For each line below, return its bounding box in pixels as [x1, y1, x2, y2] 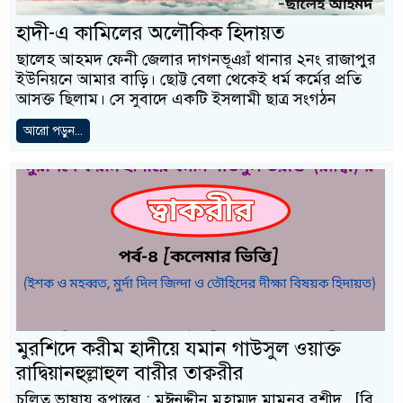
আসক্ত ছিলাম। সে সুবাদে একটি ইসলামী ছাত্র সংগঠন [16, 88, 336, 109]
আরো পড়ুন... [23, 122, 83, 139]
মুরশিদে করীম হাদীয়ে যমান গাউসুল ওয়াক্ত [16, 335, 341, 362]
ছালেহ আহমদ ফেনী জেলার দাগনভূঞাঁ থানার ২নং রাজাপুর [16, 49, 376, 69]
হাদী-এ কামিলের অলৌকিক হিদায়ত [16, 19, 284, 46]
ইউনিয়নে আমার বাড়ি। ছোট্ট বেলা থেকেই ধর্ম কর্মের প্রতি [16, 68, 362, 89]
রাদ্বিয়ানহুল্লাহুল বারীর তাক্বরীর [16, 359, 244, 386]
